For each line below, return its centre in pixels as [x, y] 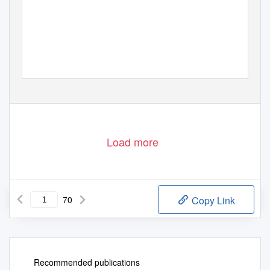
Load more [133, 142]
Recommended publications [87, 262]
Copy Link [212, 201]
